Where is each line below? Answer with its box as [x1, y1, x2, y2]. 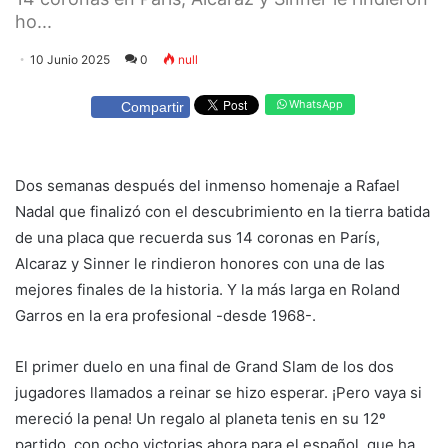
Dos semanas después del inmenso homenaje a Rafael [15, 175, 400, 195]
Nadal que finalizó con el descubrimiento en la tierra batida [15, 201, 430, 221]
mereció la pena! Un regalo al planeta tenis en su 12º [15, 408, 386, 428]
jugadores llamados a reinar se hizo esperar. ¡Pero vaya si [15, 382, 422, 402]
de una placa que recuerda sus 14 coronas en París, [15, 227, 380, 247]
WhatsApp [286, 97, 343, 111]
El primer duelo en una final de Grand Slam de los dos [15, 356, 394, 376]
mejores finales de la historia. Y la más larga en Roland [15, 279, 400, 299]
